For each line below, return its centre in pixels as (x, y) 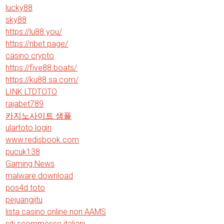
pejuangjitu (24, 200)
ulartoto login (29, 128)
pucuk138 (23, 152)
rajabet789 (25, 104)
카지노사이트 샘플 (39, 116)
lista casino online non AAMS (56, 212)
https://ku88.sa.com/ (42, 80)
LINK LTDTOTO (31, 92)
